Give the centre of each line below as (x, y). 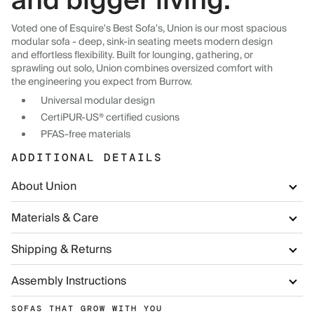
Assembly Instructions (69, 281)
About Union (44, 187)
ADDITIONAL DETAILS (87, 158)
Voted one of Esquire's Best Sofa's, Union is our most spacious (149, 29)
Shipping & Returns (61, 250)
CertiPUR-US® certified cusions (110, 118)
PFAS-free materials (86, 135)
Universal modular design (98, 101)
